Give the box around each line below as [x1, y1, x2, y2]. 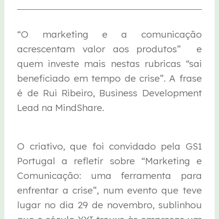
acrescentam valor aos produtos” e [17, 43, 202, 55]
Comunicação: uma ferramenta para [17, 169, 202, 181]
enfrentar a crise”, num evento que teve [17, 184, 202, 196]
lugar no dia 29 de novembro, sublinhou [17, 198, 202, 211]
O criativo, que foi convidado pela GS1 [17, 140, 202, 152]
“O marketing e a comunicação [17, 28, 202, 41]
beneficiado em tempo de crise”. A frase [17, 72, 202, 85]
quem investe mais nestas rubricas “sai [17, 58, 202, 70]
